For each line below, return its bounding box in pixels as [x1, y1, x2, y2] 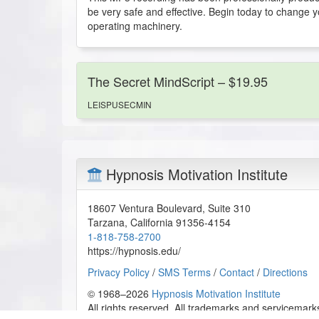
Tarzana [88, 214, 125, 229]
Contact [219, 264, 254, 279]
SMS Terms [158, 264, 211, 279]
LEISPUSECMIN [88, 98, 152, 110]
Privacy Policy [88, 264, 150, 279]
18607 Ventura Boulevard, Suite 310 [88, 200, 251, 215]
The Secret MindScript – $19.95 [88, 71, 268, 90]
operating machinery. [88, 18, 182, 33]
